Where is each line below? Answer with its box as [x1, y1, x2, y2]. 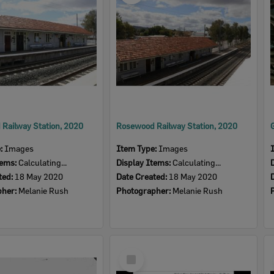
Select [122, 247, 148, 258]
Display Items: [116, 157, 172, 168]
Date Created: [116, 171, 169, 182]
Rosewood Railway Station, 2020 [116, 120, 237, 131]
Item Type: [116, 143, 158, 154]
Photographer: [116, 185, 172, 196]
